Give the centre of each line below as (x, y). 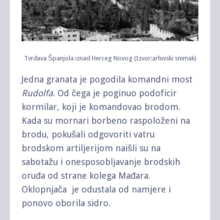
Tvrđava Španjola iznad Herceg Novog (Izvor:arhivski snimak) (110, 58)
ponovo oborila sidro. (66, 203)
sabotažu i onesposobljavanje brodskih (101, 162)
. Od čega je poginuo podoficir (115, 93)
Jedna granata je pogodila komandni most (107, 80)
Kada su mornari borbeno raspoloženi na (106, 121)
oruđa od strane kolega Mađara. (86, 176)
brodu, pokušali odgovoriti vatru (88, 135)
